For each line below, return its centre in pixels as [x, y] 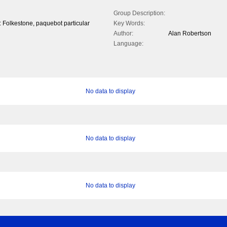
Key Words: [129, 24]
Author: [123, 34]
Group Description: [139, 13]
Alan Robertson [190, 34]
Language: [128, 44]
